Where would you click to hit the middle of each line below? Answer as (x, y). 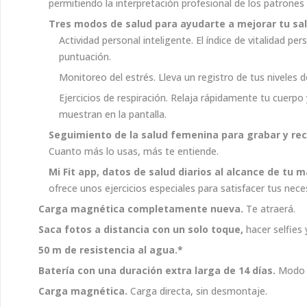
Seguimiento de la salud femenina (134, 135)
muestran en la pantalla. (113, 114)
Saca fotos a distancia (94, 229)
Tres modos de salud (100, 24)
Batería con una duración (100, 270)
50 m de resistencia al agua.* (111, 250)
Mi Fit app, (74, 172)
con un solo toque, (198, 229)
